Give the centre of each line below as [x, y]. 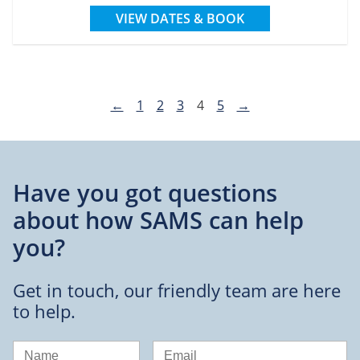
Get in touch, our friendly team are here [177, 291]
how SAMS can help [194, 220]
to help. [44, 312]
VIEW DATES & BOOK [180, 19]
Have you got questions [145, 193]
